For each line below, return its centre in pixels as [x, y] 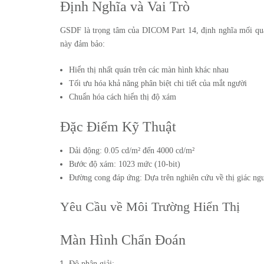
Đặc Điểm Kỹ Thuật [118, 127]
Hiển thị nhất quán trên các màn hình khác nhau [149, 70]
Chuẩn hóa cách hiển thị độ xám [123, 97]
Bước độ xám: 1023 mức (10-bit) [125, 164]
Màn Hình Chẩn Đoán [123, 240]
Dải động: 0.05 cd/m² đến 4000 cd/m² [132, 151]
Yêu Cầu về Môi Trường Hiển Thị [152, 207]
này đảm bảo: [82, 44]
